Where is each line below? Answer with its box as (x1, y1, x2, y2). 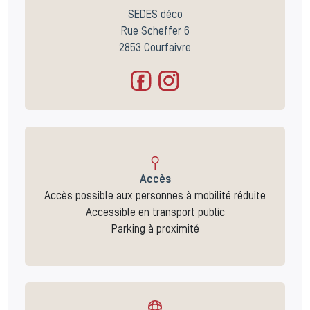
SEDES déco (127, 10, 183, 21)
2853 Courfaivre (119, 44, 191, 54)
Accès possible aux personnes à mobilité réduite (44, 192, 266, 202)
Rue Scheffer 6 (120, 27, 190, 37)
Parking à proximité (111, 225, 199, 235)
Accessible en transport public (85, 208, 225, 219)
